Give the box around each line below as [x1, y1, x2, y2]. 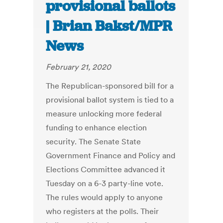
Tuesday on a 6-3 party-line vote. [46, 178, 164, 189]
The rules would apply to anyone [46, 192, 163, 203]
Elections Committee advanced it [46, 164, 166, 175]
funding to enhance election [46, 122, 147, 133]
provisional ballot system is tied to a [46, 95, 174, 105]
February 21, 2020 [46, 62, 111, 72]
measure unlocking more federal [46, 109, 162, 119]
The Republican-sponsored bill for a [46, 81, 174, 91]
